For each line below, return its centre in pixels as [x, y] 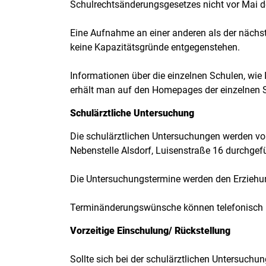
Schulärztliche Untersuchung [132, 113]
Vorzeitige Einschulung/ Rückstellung [150, 231]
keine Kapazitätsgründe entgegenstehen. [155, 47]
